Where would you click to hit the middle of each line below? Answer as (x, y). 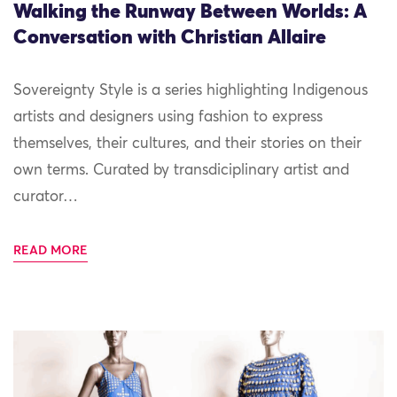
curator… (46, 198)
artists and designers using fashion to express (168, 118)
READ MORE (51, 251)
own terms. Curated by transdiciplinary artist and (181, 171)
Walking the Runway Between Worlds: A (190, 13)
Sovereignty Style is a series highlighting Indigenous (191, 91)
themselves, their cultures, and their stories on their (187, 144)
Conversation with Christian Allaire (170, 39)
